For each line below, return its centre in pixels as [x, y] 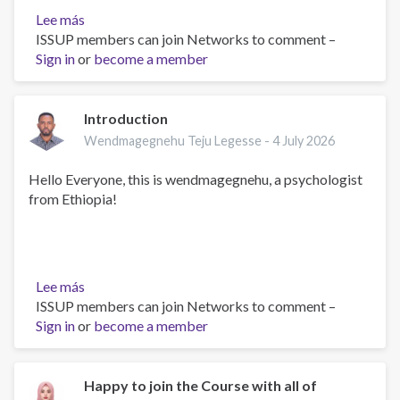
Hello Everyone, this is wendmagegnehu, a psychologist [196, 179]
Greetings [115, 39]
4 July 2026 [304, 141]
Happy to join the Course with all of [201, 386]
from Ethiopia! [73, 199]
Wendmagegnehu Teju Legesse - [179, 141]
